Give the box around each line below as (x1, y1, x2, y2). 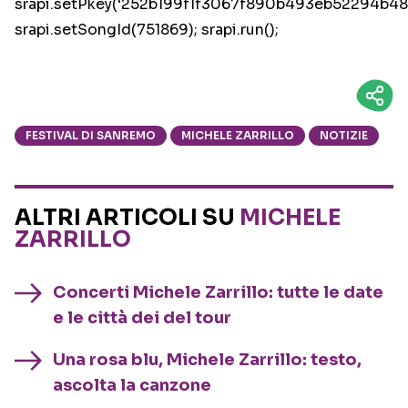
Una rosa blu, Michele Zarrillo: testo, (53, 350, 362, 371)
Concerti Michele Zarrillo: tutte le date (53, 282, 383, 303)
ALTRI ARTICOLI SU (15, 204, 240, 232)
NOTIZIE (320, 128, 368, 143)
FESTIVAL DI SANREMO (25, 128, 156, 143)
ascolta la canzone (53, 375, 211, 396)
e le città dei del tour (53, 308, 231, 329)
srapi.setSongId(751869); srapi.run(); (15, 20, 279, 40)
